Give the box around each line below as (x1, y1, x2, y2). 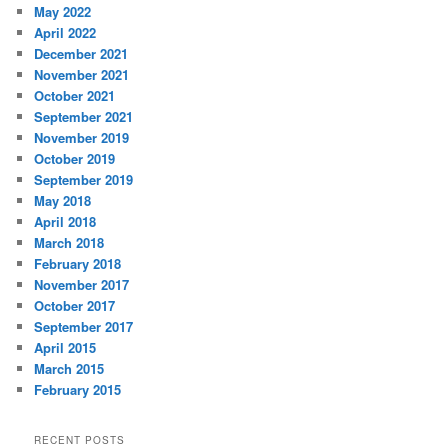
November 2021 (34, 65, 130, 85)
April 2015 (34, 338, 97, 358)
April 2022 (34, 23, 97, 43)
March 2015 (34, 359, 105, 379)
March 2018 (34, 233, 105, 253)
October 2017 (34, 296, 116, 316)
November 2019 (34, 128, 130, 148)
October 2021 (34, 86, 116, 106)
